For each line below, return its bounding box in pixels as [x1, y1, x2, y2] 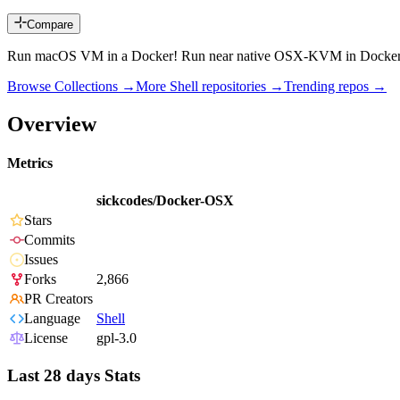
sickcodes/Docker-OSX [96, 193, 234, 209]
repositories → [198, 79, 284, 95]
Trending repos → [284, 79, 387, 95]
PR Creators [24, 291, 93, 307]
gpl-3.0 [96, 330, 137, 346]
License [24, 330, 68, 346]
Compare [27, 18, 73, 32]
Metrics [7, 155, 53, 171]
